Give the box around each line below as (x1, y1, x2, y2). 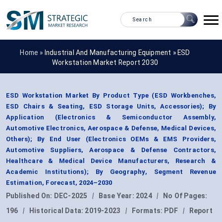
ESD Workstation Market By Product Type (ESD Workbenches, (6, 92, 216, 100)
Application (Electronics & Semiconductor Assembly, (6, 113, 216, 121)
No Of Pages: (163, 192, 208, 200)
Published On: (6, 192, 54, 200)
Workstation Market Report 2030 (52, 58, 158, 66)
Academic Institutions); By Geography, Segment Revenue (6, 168, 216, 176)
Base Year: (98, 192, 136, 200)
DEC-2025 (54, 192, 88, 200)
